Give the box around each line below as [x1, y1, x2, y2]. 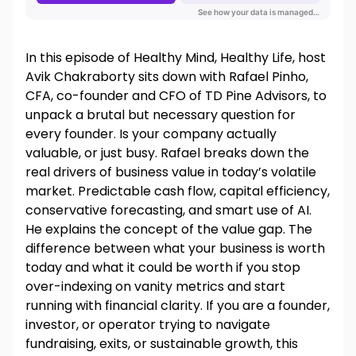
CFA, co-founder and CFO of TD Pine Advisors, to [25, 86, 327, 105]
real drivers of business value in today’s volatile [25, 162, 316, 181]
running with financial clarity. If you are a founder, [25, 296, 330, 315]
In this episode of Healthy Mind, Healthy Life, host [25, 48, 326, 67]
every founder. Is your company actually [25, 124, 277, 143]
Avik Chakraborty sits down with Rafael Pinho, [25, 67, 308, 86]
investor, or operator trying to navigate [25, 315, 270, 334]
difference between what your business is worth [25, 238, 325, 257]
